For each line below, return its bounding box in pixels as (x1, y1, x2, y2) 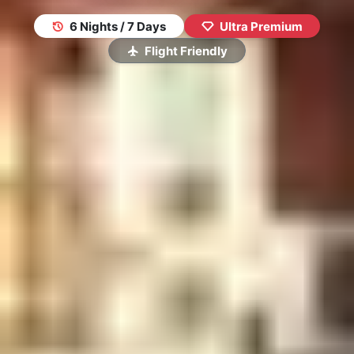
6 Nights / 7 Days (67, 18, 166, 34)
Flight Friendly (141, 43, 228, 58)
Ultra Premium (217, 18, 303, 34)
